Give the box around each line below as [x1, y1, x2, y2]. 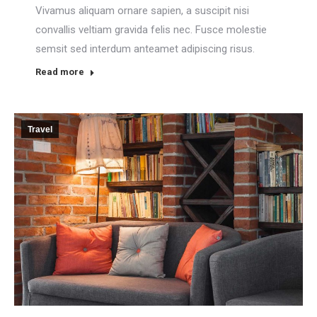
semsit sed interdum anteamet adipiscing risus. [35, 42, 255, 55]
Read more [35, 66, 84, 77]
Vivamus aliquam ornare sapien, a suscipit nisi [35, 4, 249, 17]
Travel [28, 124, 52, 134]
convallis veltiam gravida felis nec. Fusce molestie [35, 23, 267, 36]
